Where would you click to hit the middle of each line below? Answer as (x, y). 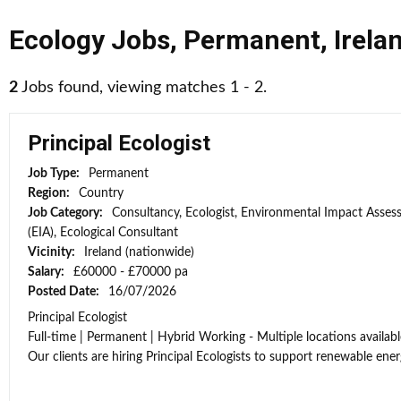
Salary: (47, 272)
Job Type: (55, 174)
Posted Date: (65, 292)
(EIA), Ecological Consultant (103, 233)
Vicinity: (53, 252)
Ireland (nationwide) (139, 252)
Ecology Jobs (90, 40)
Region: (50, 193)
